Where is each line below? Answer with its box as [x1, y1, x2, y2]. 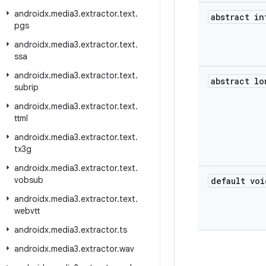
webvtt [14, 205, 40, 216]
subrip [14, 82, 39, 93]
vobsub [14, 175, 43, 185]
